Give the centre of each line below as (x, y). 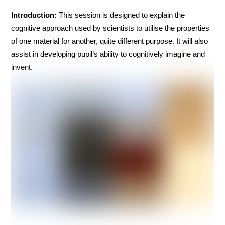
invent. (22, 67)
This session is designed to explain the (122, 15)
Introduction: (35, 15)
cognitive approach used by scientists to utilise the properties (110, 28)
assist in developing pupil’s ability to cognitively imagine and (108, 54)
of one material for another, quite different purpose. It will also (110, 41)
